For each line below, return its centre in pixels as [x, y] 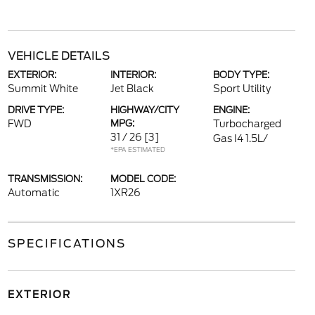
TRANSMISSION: [45, 179]
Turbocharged [247, 124]
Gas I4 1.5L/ [241, 139]
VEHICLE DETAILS [58, 56]
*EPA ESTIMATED [137, 149]
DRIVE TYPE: [36, 110]
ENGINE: [232, 110]
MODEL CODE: [143, 179]
